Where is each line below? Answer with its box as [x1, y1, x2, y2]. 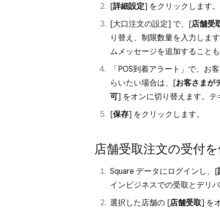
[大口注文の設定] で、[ [110, 19, 192, 28]
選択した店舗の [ [110, 198, 170, 207]
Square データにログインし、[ [110, 166, 218, 176]
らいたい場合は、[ [110, 78, 176, 87]
